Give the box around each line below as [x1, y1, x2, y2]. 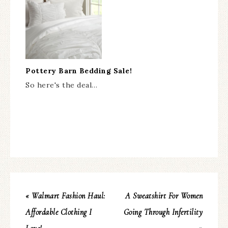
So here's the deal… [25, 80, 98, 90]
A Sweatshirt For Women [125, 190, 203, 201]
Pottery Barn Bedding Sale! [25, 66, 132, 75]
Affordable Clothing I [25, 207, 92, 217]
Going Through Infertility [123, 207, 203, 217]
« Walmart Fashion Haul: [25, 190, 105, 201]
